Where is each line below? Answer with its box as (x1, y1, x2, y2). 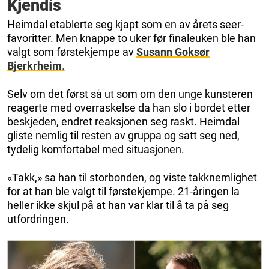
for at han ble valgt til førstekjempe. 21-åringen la (7, 185, 240, 198)
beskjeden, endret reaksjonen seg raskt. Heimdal (7, 115, 240, 128)
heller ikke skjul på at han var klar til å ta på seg (7, 199, 229, 212)
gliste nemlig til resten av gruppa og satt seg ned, (7, 129, 240, 142)
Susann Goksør (136, 46, 210, 59)
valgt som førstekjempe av (7, 46, 134, 59)
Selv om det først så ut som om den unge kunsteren (7, 88, 253, 101)
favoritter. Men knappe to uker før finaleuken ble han (7, 32, 256, 45)
